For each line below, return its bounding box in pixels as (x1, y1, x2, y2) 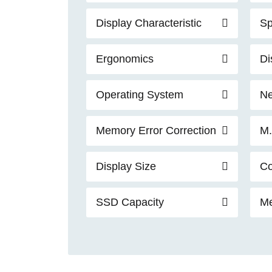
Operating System (96, 88, 183, 101)
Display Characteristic (96, 16, 202, 29)
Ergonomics (96, 52, 154, 65)
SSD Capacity (96, 195, 164, 208)
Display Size (96, 160, 156, 172)
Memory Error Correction (96, 124, 216, 137)
